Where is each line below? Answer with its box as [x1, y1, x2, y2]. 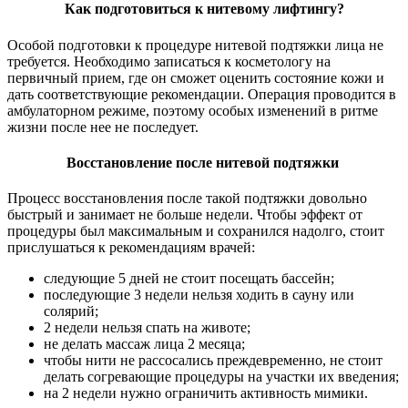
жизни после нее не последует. [7, 118, 199, 135]
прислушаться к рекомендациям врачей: [7, 240, 255, 256]
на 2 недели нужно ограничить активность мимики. [44, 385, 368, 402]
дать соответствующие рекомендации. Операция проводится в [7, 86, 396, 102]
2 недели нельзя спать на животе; [44, 320, 250, 336]
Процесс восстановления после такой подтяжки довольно [7, 190, 367, 207]
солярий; [44, 303, 98, 320]
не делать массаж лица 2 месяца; [44, 336, 245, 352]
